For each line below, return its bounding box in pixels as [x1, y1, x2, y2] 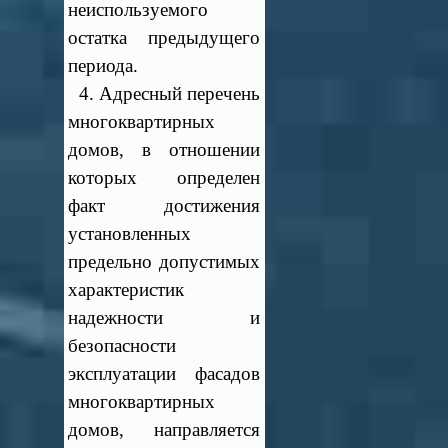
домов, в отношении [68, 139, 260, 160]
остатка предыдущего [68, 27, 260, 48]
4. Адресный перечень [68, 83, 260, 104]
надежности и [68, 307, 260, 328]
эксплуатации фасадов [68, 363, 260, 384]
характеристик [68, 279, 185, 300]
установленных [68, 223, 192, 244]
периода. [68, 55, 139, 76]
